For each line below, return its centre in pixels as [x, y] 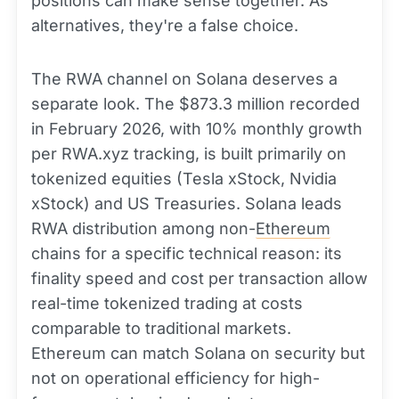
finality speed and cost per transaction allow [199, 278]
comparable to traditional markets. [161, 328]
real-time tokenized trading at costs [167, 303]
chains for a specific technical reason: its [187, 253]
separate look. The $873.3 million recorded [195, 104]
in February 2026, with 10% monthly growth [197, 129]
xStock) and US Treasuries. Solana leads [187, 204]
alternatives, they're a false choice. [165, 25]
